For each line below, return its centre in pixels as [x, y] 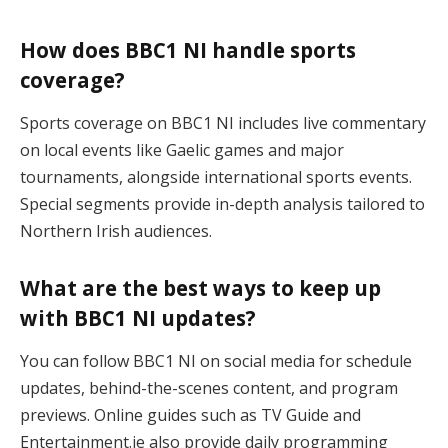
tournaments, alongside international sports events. [216, 177]
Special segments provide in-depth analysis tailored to [222, 204]
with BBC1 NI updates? [138, 318]
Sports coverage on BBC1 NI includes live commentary [223, 123]
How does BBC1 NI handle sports [188, 49]
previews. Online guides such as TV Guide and [190, 415]
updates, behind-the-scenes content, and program [209, 388]
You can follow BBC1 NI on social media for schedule [216, 361]
